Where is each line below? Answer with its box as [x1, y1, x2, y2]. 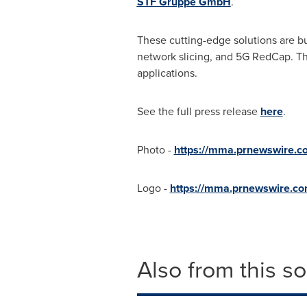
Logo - [136, 180, 170, 196]
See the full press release [136, 103, 260, 119]
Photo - [136, 142, 174, 158]
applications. [136, 65, 197, 81]
